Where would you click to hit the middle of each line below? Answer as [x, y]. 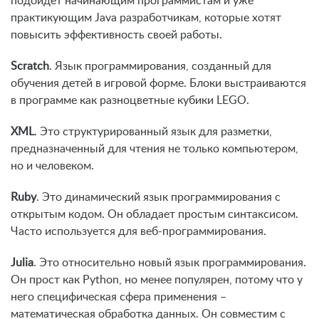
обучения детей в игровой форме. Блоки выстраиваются [158, 84]
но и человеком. [52, 166]
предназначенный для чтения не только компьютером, [155, 149]
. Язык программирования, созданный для [160, 67]
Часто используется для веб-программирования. [138, 232]
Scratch [30, 67]
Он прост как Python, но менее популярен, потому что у [157, 280]
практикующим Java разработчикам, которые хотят [146, 18]
